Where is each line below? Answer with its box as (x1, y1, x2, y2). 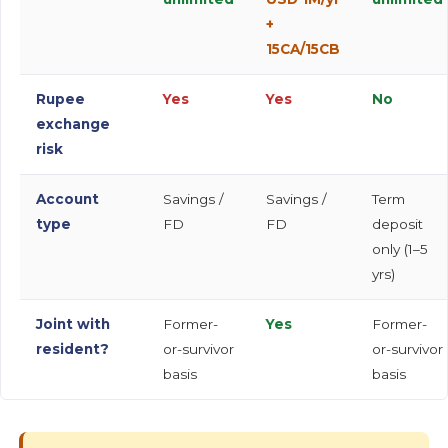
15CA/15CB (266, 40, 341, 57)
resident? (36, 340, 110, 357)
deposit (372, 215, 424, 232)
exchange (36, 115, 111, 132)
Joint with (36, 315, 111, 332)
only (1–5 (372, 240, 429, 257)
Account (36, 190, 100, 207)
